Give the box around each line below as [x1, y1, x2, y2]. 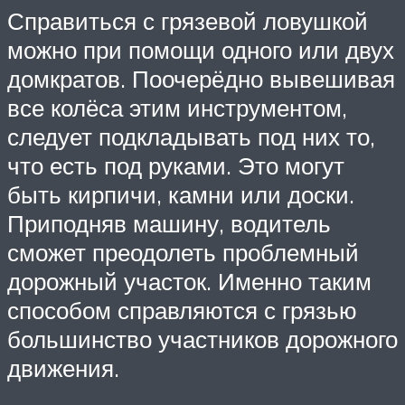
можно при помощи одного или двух [7, 35, 394, 65]
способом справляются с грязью [7, 296, 357, 325]
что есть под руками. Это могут [7, 151, 344, 181]
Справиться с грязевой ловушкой [7, 6, 368, 36]
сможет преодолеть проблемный [7, 238, 359, 268]
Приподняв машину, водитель [7, 209, 331, 239]
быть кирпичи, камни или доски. [7, 180, 354, 210]
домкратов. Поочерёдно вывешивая [7, 64, 395, 94]
